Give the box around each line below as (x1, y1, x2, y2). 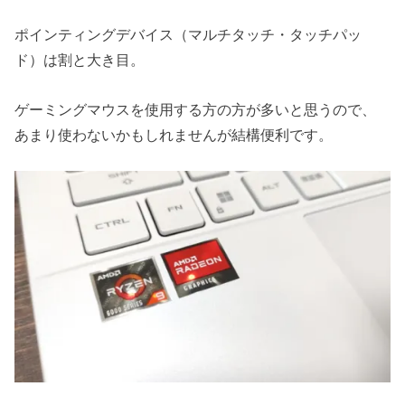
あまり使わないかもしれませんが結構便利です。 (14, 126, 334, 143)
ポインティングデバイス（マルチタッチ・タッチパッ (14, 26, 363, 43)
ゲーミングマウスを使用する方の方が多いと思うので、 (14, 100, 377, 118)
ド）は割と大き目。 (14, 52, 146, 69)
